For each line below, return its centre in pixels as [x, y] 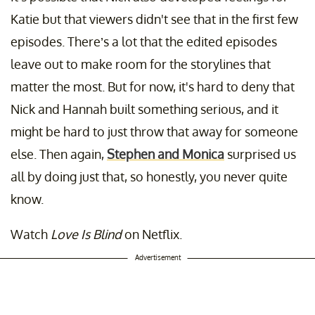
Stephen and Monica [166, 154]
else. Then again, [59, 154]
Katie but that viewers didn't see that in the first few [154, 19]
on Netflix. [152, 234]
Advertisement [157, 258]
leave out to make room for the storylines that [141, 64]
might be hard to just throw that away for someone [154, 132]
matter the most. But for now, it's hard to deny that [153, 87]
